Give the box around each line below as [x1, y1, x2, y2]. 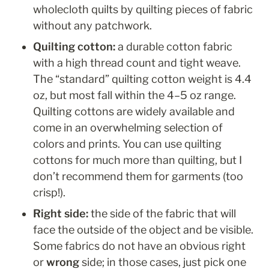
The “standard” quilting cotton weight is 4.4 [33, 73, 252, 86]
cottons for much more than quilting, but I [33, 154, 242, 167]
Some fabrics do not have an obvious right [33, 240, 246, 253]
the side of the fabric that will [91, 207, 236, 220]
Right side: [33, 207, 91, 220]
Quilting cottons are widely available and [33, 105, 235, 118]
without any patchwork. [33, 19, 159, 32]
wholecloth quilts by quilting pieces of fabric [33, 3, 253, 16]
